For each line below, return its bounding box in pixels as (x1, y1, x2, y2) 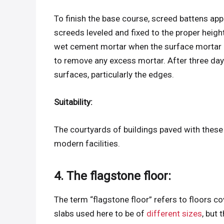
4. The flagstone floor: (54, 168, 171, 183)
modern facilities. (54, 138, 120, 148)
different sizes (146, 208, 202, 219)
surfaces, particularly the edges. (54, 69, 174, 79)
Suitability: (54, 96, 93, 107)
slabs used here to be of (54, 208, 147, 219)
